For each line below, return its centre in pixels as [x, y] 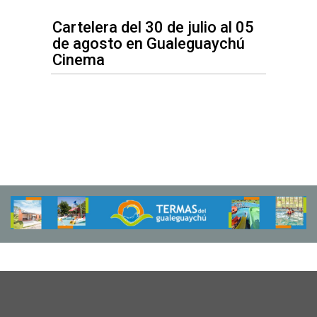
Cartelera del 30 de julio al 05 [153, 28]
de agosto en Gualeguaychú [149, 44]
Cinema [79, 60]
